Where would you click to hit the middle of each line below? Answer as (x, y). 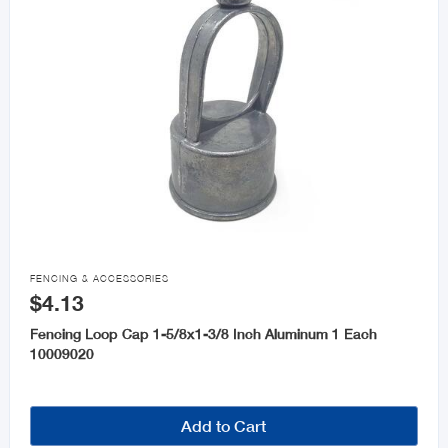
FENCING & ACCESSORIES (99, 279)
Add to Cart (224, 426)
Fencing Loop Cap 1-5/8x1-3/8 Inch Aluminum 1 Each (203, 334)
